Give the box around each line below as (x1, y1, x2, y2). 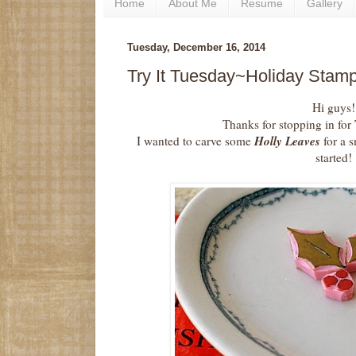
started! (315, 149, 352, 166)
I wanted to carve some (137, 133, 254, 149)
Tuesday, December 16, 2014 (127, 41, 265, 53)
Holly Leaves (254, 132, 320, 150)
